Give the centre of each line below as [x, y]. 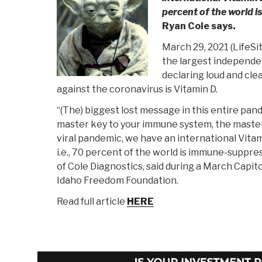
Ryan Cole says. [199, 26]
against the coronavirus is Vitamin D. [137, 89]
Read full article [92, 202]
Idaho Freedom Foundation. [118, 181]
